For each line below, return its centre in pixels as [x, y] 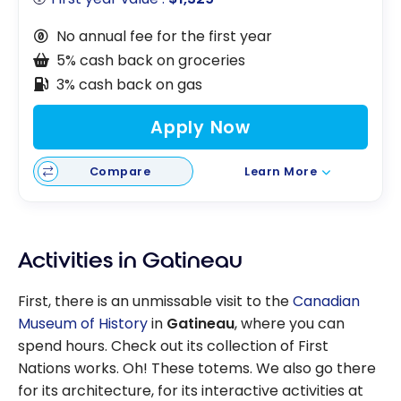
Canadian [326, 301]
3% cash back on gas [129, 84]
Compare [120, 171]
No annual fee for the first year [164, 36]
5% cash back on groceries [150, 60]
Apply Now [200, 127]
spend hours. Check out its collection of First [173, 346]
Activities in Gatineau [130, 260]
